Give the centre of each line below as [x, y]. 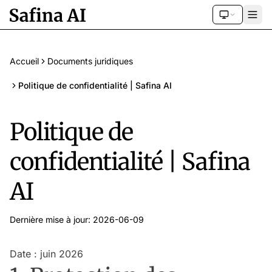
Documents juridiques [90, 61]
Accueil [24, 61]
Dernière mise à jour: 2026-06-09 [77, 219]
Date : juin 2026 [46, 254]
